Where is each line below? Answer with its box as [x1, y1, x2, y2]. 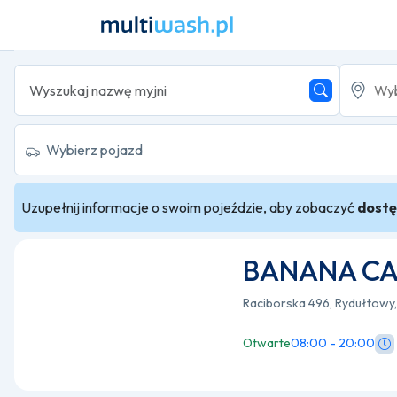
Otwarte [243, 335, 291, 351]
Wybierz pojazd [46, 141, 143, 159]
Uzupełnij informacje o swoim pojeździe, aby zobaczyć [21, 198, 357, 216]
